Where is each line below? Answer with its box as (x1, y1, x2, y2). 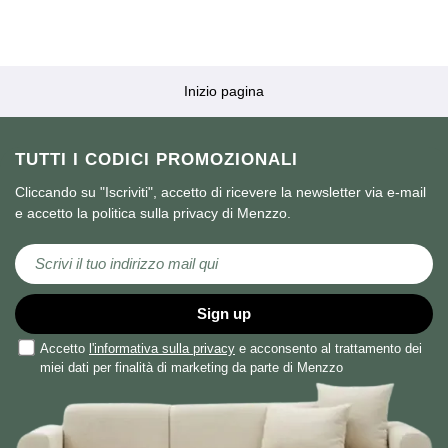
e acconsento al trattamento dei (235, 340, 422, 356)
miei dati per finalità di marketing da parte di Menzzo (40, 359, 343, 375)
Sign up (197, 304, 251, 322)
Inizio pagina (184, 82, 264, 99)
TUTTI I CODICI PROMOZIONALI (15, 149, 298, 169)
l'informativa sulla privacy (89, 340, 235, 356)
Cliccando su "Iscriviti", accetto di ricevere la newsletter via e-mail (15, 183, 426, 200)
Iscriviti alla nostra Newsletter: (14, 241, 173, 254)
